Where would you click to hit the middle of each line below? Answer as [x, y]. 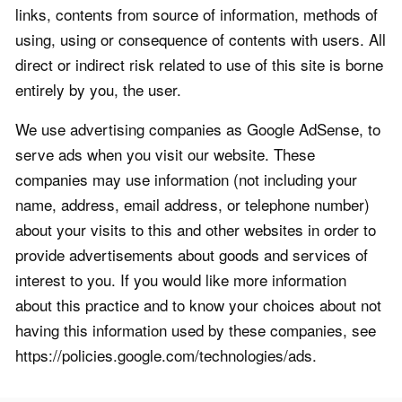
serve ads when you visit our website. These [165, 154]
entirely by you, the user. [98, 90]
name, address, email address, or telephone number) [192, 205]
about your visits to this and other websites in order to [196, 230]
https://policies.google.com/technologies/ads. [166, 355]
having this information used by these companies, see [196, 330]
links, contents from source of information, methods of [197, 14]
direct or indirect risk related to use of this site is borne [199, 65]
